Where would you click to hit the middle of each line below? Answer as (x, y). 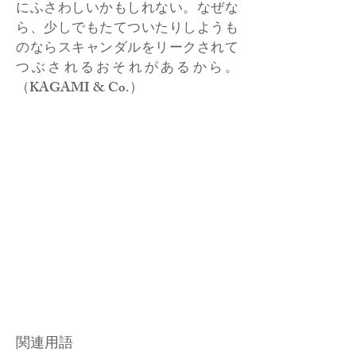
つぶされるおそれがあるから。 (127, 69)
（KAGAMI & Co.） (79, 89)
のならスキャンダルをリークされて (127, 49)
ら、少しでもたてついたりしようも (127, 29)
